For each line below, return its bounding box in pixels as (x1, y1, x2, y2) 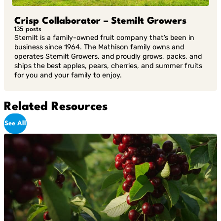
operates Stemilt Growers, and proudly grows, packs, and (14, 52, 202, 61)
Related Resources (4, 101, 108, 113)
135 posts (14, 26, 42, 33)
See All (4, 120, 26, 127)
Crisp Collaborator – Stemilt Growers (14, 16, 187, 27)
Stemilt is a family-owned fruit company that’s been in (14, 34, 195, 42)
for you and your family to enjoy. (14, 71, 122, 80)
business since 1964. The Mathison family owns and (14, 43, 184, 52)
